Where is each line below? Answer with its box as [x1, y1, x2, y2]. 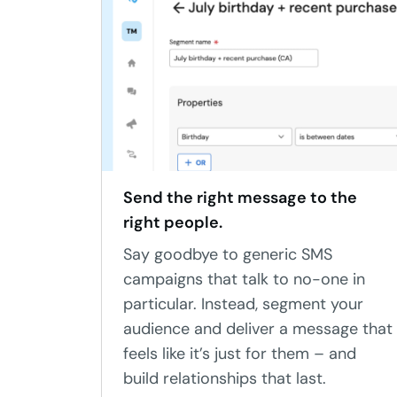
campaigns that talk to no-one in [123, 269, 365, 290]
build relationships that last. [123, 368, 326, 389]
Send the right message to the [123, 187, 357, 208]
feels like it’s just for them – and [123, 343, 356, 364]
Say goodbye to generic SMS [123, 244, 332, 265]
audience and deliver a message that [123, 318, 393, 339]
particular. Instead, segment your [123, 293, 363, 315]
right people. [123, 212, 222, 233]
